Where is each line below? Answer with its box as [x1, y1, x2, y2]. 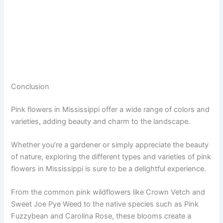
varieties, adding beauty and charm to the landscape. [11, 116, 191, 126]
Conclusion [11, 82, 50, 91]
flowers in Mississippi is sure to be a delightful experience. [11, 164, 207, 173]
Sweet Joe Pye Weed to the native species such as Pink [11, 200, 199, 209]
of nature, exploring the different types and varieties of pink [11, 152, 212, 161]
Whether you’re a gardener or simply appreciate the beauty [11, 140, 209, 149]
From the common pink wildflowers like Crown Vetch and [11, 188, 206, 197]
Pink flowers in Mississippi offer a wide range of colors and [11, 105, 210, 114]
